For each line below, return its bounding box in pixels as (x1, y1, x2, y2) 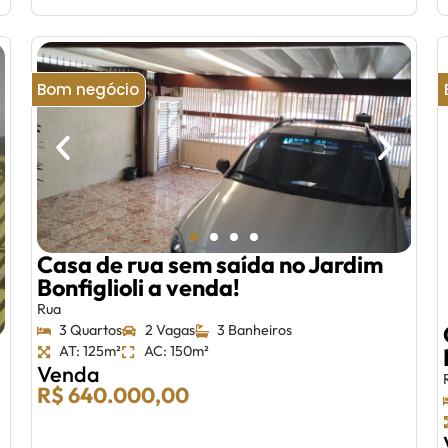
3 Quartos (59, 321, 123, 340)
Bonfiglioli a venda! (36, 273, 240, 303)
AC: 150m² (143, 342, 209, 361)
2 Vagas (144, 321, 195, 340)
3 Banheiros (217, 321, 293, 340)
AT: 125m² (59, 342, 122, 361)
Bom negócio (37, 79, 140, 100)
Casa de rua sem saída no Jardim (36, 250, 383, 280)
